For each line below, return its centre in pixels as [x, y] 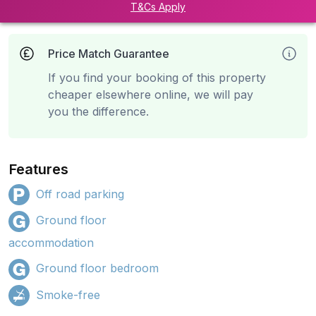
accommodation [51, 243]
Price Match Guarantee [109, 53]
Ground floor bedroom [97, 268]
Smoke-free [68, 294]
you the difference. [98, 111]
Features [39, 169]
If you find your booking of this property [157, 77]
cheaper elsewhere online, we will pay [151, 94]
